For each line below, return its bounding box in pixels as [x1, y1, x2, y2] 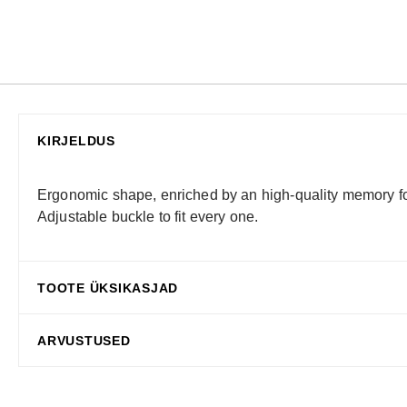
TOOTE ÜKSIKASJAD [37, 281, 178, 296]
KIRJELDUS [37, 134, 115, 149]
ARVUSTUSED [37, 333, 131, 349]
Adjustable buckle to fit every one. [37, 209, 259, 225]
